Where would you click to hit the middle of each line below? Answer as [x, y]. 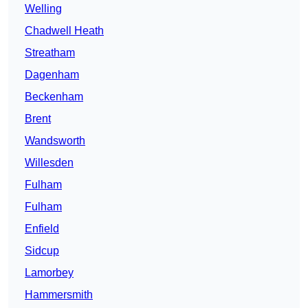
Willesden [49, 163]
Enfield [42, 229]
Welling [43, 9]
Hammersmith [59, 295]
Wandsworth [55, 141]
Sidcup [42, 251]
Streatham [50, 53]
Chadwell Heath [64, 31]
